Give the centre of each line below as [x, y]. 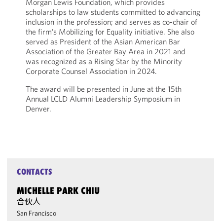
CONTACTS [35, 172]
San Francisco [37, 213]
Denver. [38, 109]
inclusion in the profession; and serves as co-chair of [111, 22]
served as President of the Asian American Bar [103, 41]
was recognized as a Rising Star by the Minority [104, 61]
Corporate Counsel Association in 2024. [91, 71]
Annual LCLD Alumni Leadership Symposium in [103, 99]
